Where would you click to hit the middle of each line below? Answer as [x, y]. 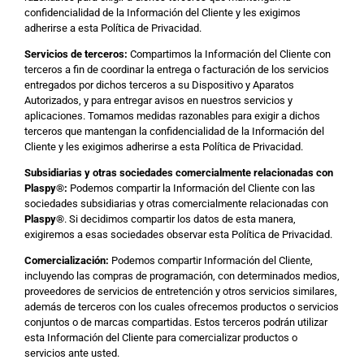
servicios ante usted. [72, 353]
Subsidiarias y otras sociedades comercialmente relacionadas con [179, 173]
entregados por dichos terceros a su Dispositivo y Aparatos [159, 85]
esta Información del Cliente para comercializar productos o [161, 338]
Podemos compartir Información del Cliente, [211, 260]
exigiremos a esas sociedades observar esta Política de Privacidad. [178, 234]
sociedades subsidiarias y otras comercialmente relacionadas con [176, 204]
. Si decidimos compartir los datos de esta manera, [180, 219]
